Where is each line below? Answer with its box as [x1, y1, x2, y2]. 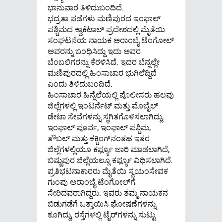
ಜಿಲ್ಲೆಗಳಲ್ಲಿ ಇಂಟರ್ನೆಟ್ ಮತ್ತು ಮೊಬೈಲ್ [48, 100, 158, 111]
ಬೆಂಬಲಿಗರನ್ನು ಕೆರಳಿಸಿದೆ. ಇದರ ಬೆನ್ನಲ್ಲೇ [48, 56, 160, 67]
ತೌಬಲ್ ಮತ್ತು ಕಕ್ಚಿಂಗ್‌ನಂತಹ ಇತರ [48, 132, 150, 143]
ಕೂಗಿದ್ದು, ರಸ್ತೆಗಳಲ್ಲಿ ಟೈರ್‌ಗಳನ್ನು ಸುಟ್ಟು [48, 209, 156, 220]
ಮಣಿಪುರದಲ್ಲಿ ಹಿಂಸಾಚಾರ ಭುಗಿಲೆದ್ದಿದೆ [48, 67, 157, 78]
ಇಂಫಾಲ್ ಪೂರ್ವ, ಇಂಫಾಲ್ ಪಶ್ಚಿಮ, [48, 121, 151, 132]
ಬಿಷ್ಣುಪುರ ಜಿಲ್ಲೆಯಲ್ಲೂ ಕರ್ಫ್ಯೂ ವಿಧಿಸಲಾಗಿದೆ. [48, 154, 173, 165]
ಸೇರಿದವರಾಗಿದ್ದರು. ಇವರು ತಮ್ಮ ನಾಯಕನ [48, 187, 168, 198]
